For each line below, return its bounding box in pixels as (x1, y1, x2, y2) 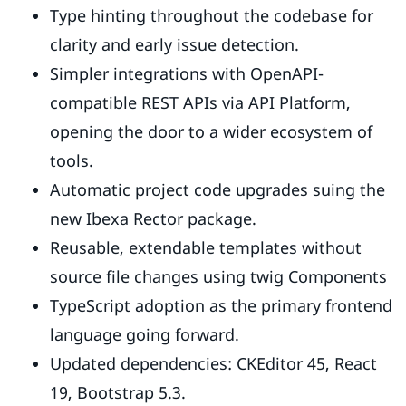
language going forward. (50, 323, 239, 345)
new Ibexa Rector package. (50, 207, 256, 229)
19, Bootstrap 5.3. (50, 381, 186, 403)
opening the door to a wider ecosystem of (50, 120, 372, 142)
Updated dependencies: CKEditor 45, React (50, 352, 377, 374)
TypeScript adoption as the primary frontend (50, 294, 392, 316)
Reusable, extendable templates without (50, 236, 362, 258)
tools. (50, 149, 102, 171)
